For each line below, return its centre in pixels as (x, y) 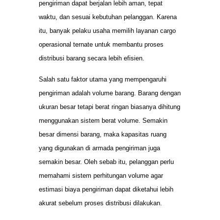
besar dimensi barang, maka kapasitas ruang (103, 134)
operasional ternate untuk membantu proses (101, 45)
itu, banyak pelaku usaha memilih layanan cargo (107, 31)
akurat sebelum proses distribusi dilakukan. (100, 203)
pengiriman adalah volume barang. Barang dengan (110, 93)
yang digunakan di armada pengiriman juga (99, 148)
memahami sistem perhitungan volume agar (101, 175)
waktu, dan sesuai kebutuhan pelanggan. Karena (108, 17)
